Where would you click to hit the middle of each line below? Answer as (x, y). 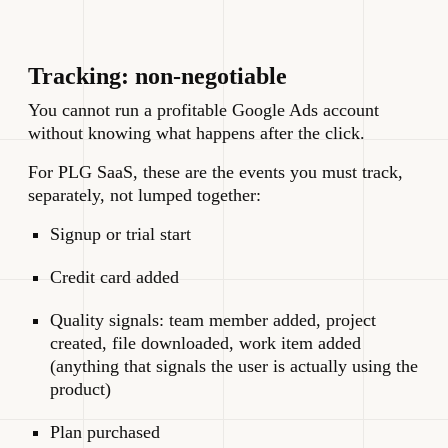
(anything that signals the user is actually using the (234, 365)
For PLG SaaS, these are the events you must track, (215, 171)
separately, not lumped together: (144, 194)
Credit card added (114, 276)
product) (80, 388)
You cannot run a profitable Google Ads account (203, 109)
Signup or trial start (120, 233)
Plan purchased (105, 431)
